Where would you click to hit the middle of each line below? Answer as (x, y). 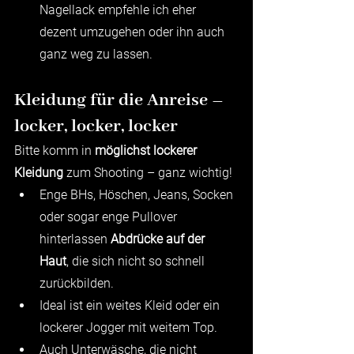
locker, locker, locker (96, 126)
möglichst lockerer (147, 150)
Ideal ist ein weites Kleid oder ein (131, 305)
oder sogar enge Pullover (110, 217)
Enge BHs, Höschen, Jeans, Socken (138, 194)
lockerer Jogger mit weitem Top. (128, 327)
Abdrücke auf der (159, 239)
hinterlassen (75, 239)
